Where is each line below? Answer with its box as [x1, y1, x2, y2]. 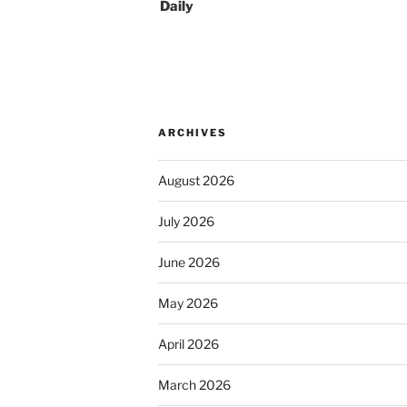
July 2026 [158, 213, 214, 230]
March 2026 [158, 377, 231, 393]
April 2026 [158, 336, 219, 352]
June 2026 [158, 254, 220, 271]
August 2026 [158, 173, 234, 189]
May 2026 [158, 295, 218, 312]
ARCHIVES [158, 126, 227, 140]
